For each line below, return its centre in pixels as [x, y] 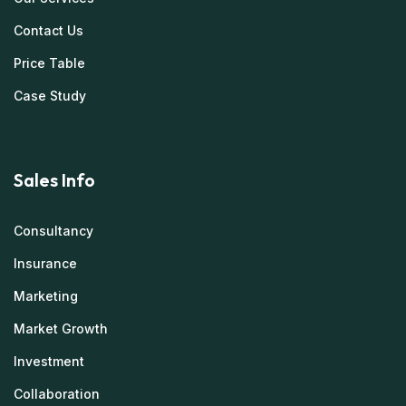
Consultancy [53, 231]
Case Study [50, 96]
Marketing [46, 296]
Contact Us [48, 31]
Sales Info [54, 180]
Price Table [49, 63]
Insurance [45, 264]
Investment [49, 362]
